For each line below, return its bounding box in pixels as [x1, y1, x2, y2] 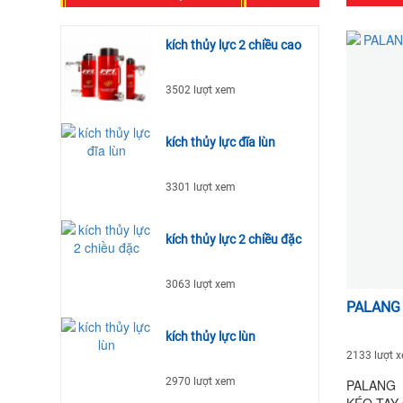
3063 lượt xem [166, 277, 237, 291]
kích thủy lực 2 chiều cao [166, 37, 302, 52]
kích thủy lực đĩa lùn [166, 134, 276, 149]
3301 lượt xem [166, 180, 237, 193]
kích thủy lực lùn [166, 328, 256, 344]
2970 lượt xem [166, 374, 237, 388]
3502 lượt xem [166, 83, 237, 96]
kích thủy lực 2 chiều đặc [166, 231, 302, 246]
